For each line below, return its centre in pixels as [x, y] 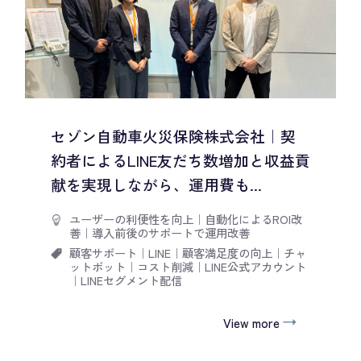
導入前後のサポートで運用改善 [170, 232]
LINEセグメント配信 [131, 280]
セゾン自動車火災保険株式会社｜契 [173, 135]
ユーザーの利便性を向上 [131, 218]
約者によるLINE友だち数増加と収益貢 [180, 160]
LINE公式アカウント [255, 267]
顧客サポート [103, 253]
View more [251, 322]
